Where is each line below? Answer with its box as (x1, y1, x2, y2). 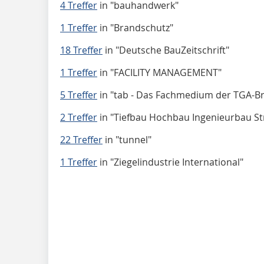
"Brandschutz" (110, 21, 173, 35)
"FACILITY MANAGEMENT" (110, 66, 222, 80)
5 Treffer (60, 88, 97, 102)
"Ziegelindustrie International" (110, 156, 243, 169)
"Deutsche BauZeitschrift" (115, 44, 229, 57)
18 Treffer (60, 44, 103, 57)
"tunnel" (115, 133, 151, 147)
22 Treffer (60, 133, 103, 147)
